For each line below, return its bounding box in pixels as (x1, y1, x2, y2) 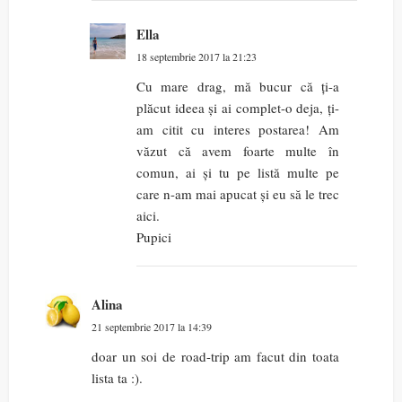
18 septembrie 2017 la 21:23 (136, 49, 257, 65)
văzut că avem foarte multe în (136, 142, 339, 161)
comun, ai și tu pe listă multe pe (136, 163, 339, 182)
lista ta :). (92, 369, 143, 388)
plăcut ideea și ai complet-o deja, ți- (136, 99, 339, 118)
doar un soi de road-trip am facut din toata (92, 347, 339, 366)
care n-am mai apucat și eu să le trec (136, 185, 339, 204)
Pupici (136, 228, 171, 247)
